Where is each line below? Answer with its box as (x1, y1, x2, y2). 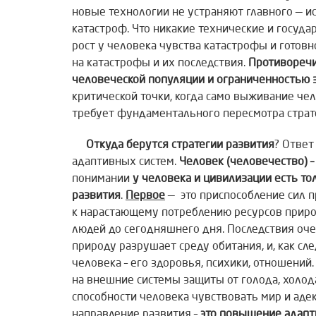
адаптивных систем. (72, 157, 179, 169)
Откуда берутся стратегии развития (86, 140, 274, 152)
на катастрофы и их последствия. (72, 58, 248, 70)
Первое (126, 190, 165, 202)
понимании (72, 174, 133, 186)
